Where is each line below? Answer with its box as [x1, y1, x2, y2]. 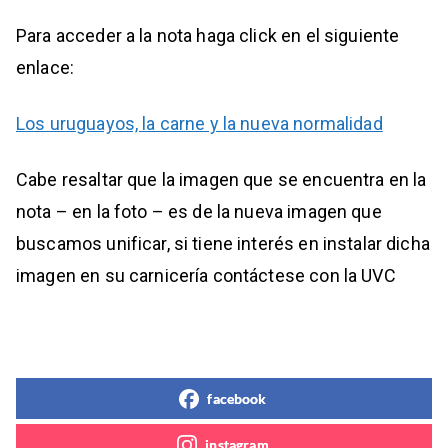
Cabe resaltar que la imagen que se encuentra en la [16, 169, 427, 191]
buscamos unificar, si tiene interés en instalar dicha [16, 233, 430, 255]
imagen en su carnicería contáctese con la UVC [16, 265, 396, 287]
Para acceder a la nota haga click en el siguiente [16, 25, 400, 47]
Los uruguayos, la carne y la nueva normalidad [16, 113, 383, 135]
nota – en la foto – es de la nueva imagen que [16, 201, 382, 223]
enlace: [16, 57, 75, 79]
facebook [207, 390, 267, 408]
